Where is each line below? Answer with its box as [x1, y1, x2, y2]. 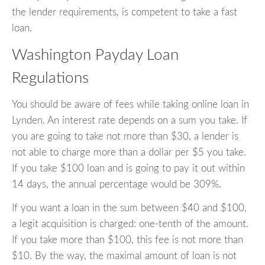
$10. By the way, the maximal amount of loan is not [12, 250, 237, 261]
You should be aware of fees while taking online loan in [12, 99, 249, 109]
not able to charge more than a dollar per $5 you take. [12, 147, 246, 157]
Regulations [12, 70, 89, 86]
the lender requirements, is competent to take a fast [12, 7, 237, 18]
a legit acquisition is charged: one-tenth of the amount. [12, 218, 248, 229]
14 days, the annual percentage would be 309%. [12, 179, 221, 189]
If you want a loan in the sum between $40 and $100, [12, 202, 247, 213]
